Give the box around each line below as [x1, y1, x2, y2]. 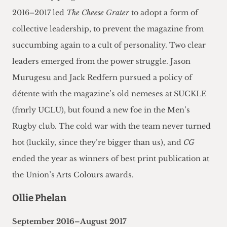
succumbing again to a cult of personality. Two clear [12, 41, 206, 50]
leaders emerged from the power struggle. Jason [12, 57, 191, 66]
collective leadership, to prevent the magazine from [12, 24, 204, 34]
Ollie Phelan [12, 193, 66, 204]
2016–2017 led [12, 8, 66, 18]
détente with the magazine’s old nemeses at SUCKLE [12, 89, 206, 99]
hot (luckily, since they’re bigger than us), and [12, 138, 183, 147]
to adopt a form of [129, 8, 198, 18]
